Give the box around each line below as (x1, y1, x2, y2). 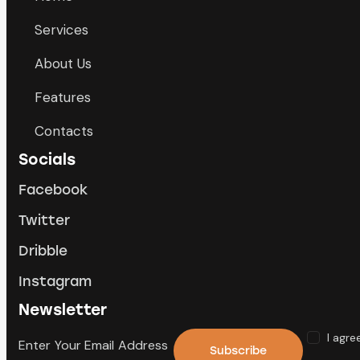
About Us (35, 54, 92, 72)
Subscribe (210, 343, 267, 358)
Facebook (18, 181, 88, 198)
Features (35, 88, 92, 106)
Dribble (18, 242, 67, 259)
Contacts (35, 121, 94, 140)
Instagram (18, 272, 92, 289)
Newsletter (18, 301, 107, 320)
